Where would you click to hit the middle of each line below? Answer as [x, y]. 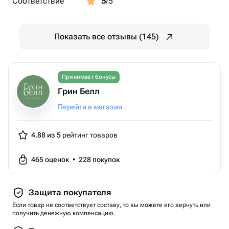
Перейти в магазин [90, 107]
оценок [58, 159]
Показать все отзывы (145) [106, 37]
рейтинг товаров [89, 135]
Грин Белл [79, 91]
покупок [106, 159]
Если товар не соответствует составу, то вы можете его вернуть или [111, 205]
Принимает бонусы [89, 77]
